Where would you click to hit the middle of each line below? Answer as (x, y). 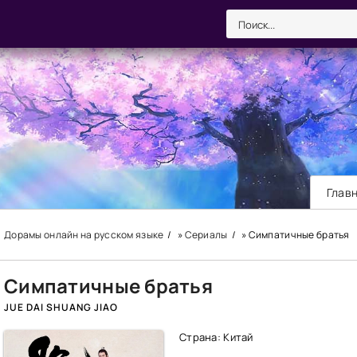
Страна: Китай (216, 337)
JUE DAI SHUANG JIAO (61, 307)
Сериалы (206, 235)
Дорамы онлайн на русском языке (84, 235)
